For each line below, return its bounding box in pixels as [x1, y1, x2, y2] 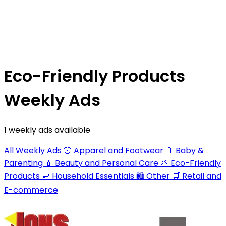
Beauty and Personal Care [55, 157, 158, 169]
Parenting [4, 157, 43, 169]
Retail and [182, 169, 221, 182]
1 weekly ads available [4, 124, 90, 136]
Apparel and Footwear [74, 144, 163, 156]
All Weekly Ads [4, 144, 64, 156]
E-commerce [4, 184, 58, 196]
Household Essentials [52, 169, 134, 182]
